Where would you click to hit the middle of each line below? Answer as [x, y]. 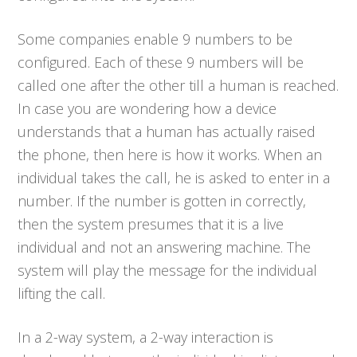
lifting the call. [62, 293]
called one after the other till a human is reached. [178, 85]
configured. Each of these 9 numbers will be [161, 62]
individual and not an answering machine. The [165, 247]
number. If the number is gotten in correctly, [162, 200]
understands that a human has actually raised [167, 131]
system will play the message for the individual [168, 270]
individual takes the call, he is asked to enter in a [174, 177]
